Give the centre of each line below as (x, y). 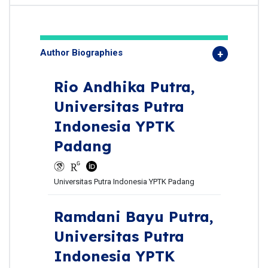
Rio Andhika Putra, (124, 87)
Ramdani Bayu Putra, (133, 217)
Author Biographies (81, 53)
